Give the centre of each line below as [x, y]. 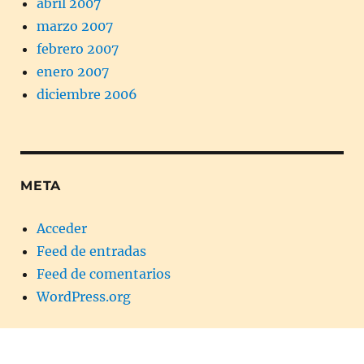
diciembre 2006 [87, 95]
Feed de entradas [91, 251]
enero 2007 [73, 72]
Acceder [62, 229]
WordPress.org [84, 297]
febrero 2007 [78, 49]
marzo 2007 [75, 26]
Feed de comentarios [104, 274]
